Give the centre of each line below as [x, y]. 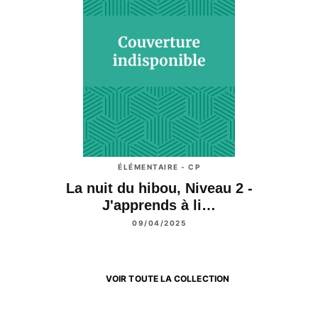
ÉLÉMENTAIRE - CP [159, 167]
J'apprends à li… [159, 205]
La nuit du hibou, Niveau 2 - [159, 188]
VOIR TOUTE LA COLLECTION [168, 279]
